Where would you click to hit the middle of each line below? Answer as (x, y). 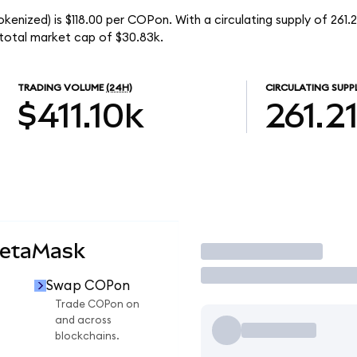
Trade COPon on (97, 305)
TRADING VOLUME (61, 88)
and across (83, 321)
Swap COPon (88, 285)
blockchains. (87, 337)
